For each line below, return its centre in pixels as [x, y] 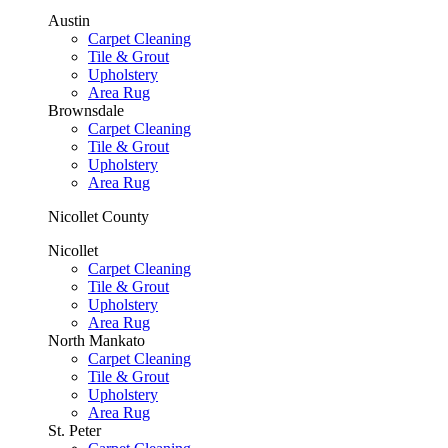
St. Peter [74, 430]
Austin [69, 20]
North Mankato [96, 340]
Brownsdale [86, 110]
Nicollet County [98, 216]
